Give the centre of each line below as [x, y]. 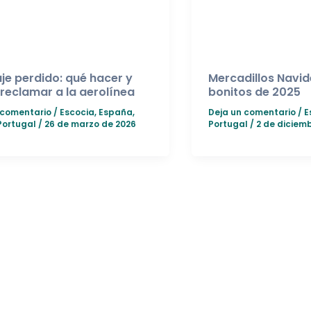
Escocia [77, 112]
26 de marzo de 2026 [90, 124]
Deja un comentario [252, 112]
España [115, 112]
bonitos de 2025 [254, 92]
